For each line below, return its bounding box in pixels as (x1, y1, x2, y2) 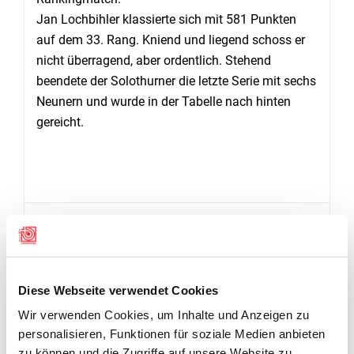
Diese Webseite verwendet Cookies (18, 283, 218, 297)
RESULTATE (36, 221, 103, 238)
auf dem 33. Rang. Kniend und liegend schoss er (36, 32, 305, 47)
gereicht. (36, 115, 84, 130)
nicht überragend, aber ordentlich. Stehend (36, 53, 271, 68)
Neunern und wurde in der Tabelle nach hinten (36, 94, 291, 109)
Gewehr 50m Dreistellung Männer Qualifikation (65, 273, 307, 290)
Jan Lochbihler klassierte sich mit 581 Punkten (36, 12, 296, 27)
